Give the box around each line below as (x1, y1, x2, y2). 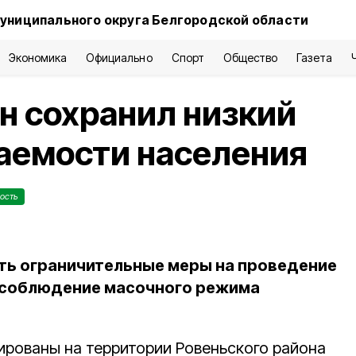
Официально (86, 51, 153, 64)
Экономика (8, 51, 68, 64)
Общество (222, 51, 277, 64)
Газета (296, 51, 333, 64)
